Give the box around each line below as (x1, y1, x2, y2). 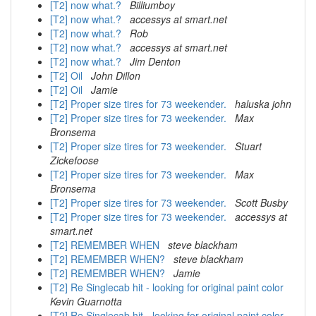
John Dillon (91, 68, 140, 83)
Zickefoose (50, 153, 99, 167)
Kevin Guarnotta (50, 294, 122, 308)
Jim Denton (130, 54, 181, 68)
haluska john (235, 97, 291, 111)
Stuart (235, 139, 262, 153)
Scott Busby (235, 195, 288, 209)
